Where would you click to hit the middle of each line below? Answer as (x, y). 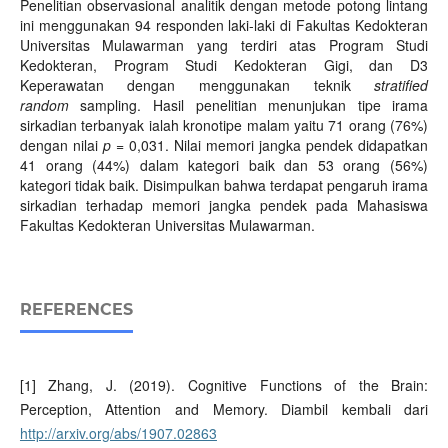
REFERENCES (76, 310)
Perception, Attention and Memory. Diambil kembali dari (224, 409)
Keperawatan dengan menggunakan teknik (197, 85)
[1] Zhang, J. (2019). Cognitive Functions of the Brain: (224, 385)
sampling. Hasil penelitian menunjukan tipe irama (254, 105)
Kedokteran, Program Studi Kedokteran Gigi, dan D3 (224, 65)
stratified (401, 85)
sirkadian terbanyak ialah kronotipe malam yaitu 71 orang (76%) (224, 125)
